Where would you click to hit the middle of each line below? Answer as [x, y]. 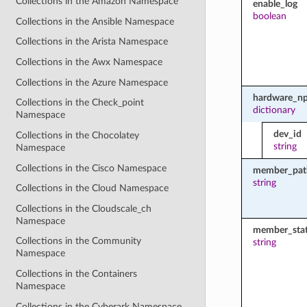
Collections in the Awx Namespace [89, 62]
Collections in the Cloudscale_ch [84, 208]
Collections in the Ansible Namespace [95, 21]
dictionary [274, 110]
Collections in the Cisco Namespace [91, 168]
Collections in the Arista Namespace [92, 42]
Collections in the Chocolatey [78, 135]
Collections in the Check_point [80, 103]
